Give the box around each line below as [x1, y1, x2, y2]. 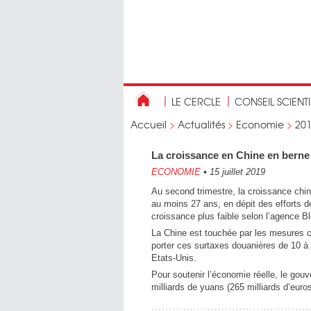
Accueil [131, 117, 167, 131]
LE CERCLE [171, 94, 221, 108]
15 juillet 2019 [207, 167, 265, 177]
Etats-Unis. [151, 253, 196, 263]
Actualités [178, 117, 225, 131]
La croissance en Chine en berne [151, 149, 310, 161]
